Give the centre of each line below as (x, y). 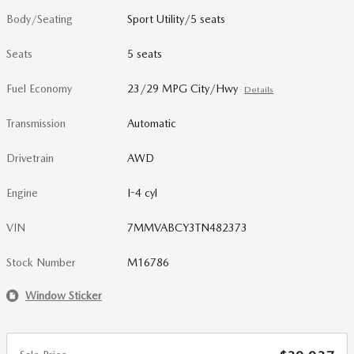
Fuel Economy (39, 89)
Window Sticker (64, 295)
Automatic (152, 124)
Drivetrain (30, 158)
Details (259, 90)
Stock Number (41, 263)
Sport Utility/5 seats (177, 19)
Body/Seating (40, 19)
